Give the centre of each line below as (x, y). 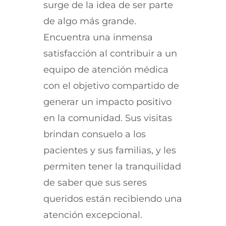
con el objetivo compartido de (111, 86)
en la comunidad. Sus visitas (107, 118)
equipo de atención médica (106, 69)
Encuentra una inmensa (98, 37)
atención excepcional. (93, 215)
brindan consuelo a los (94, 134)
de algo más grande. (90, 21)
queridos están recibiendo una (112, 199)
